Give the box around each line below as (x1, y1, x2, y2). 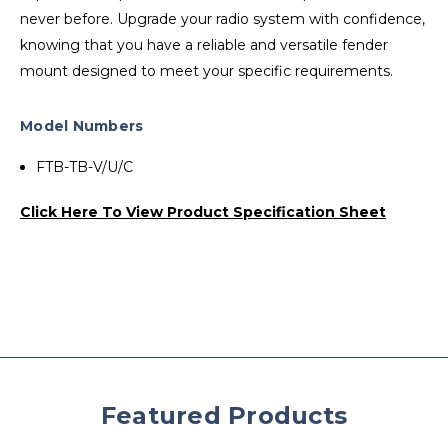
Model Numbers (20, 116, 144, 135)
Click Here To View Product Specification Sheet (20, 202, 386, 221)
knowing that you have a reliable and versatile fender (20, 35, 388, 54)
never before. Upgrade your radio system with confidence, (20, 9, 425, 28)
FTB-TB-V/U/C (36, 157, 134, 176)
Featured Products (100, 400, 348, 430)
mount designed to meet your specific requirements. (20, 61, 393, 80)
